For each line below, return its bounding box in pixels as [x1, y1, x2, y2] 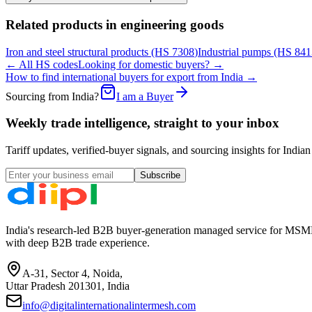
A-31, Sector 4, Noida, [22, 267, 123, 279]
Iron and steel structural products [6, 45, 148, 58]
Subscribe [140, 169, 180, 180]
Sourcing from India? [6, 90, 99, 102]
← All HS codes [6, 58, 78, 70]
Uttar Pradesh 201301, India [6, 279, 130, 292]
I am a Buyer [116, 90, 173, 102]
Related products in [6, 17, 120, 32]
